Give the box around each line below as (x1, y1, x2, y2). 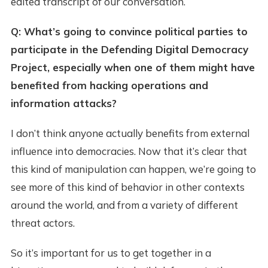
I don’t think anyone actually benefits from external (10, 127, 249, 140)
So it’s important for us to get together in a (10, 246, 211, 260)
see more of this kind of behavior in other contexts (10, 181, 245, 194)
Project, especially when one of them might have (10, 61, 255, 74)
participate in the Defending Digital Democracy (10, 43, 248, 56)
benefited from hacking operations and (10, 79, 208, 92)
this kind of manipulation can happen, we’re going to (10, 163, 256, 176)
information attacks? (10, 97, 117, 110)
